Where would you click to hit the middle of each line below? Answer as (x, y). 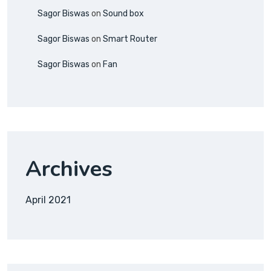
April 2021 (48, 200)
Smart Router (130, 39)
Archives (69, 169)
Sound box (123, 14)
